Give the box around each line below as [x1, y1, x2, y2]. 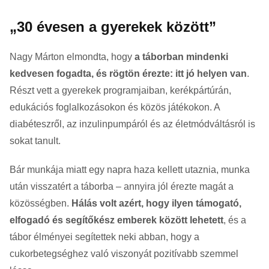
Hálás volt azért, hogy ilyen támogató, [71, 198, 241, 208]
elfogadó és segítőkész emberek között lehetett [10, 214, 223, 225]
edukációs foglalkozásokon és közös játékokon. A [10, 101, 220, 112]
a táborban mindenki [134, 51, 228, 62]
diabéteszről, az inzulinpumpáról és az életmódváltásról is [10, 118, 255, 129]
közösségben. [10, 198, 71, 208]
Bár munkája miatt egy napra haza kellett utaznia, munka [10, 164, 250, 175]
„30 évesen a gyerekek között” [10, 18, 216, 35]
